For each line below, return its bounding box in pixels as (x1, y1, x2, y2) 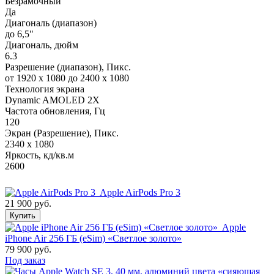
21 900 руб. (5, 198, 51, 209)
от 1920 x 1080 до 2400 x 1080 (5, 73, 129, 84)
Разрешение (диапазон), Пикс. (5, 62, 131, 73)
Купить (10, 211, 35, 221)
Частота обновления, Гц (5, 106, 105, 117)
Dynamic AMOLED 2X (5, 95, 100, 106)
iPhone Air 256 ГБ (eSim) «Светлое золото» (5, 233, 182, 244)
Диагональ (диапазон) (5, 18, 97, 29)
